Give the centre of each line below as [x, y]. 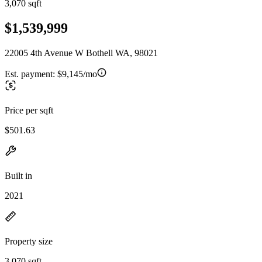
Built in [18, 175]
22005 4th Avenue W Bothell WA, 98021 [81, 53]
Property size [29, 241]
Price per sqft [29, 110]
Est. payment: [31, 74]
